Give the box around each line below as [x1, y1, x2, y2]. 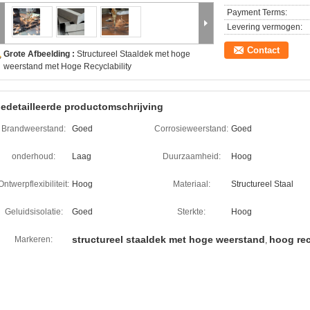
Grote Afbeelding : [3, 49, 77, 59]
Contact [247, 45, 280, 55]
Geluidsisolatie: [4, 207, 63, 217]
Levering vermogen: [227, 22, 302, 32]
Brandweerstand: [1, 124, 66, 134]
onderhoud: [12, 152, 55, 161]
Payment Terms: [227, 8, 287, 17]
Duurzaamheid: [162, 152, 221, 161]
